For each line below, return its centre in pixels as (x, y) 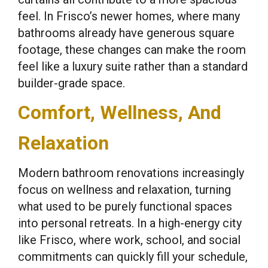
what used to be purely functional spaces (125, 206)
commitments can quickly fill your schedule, (133, 257)
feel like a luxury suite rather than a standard (133, 66)
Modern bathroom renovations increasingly (131, 173)
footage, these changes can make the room (132, 50)
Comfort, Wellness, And (120, 112)
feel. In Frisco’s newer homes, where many (129, 16)
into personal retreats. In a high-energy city (130, 223)
